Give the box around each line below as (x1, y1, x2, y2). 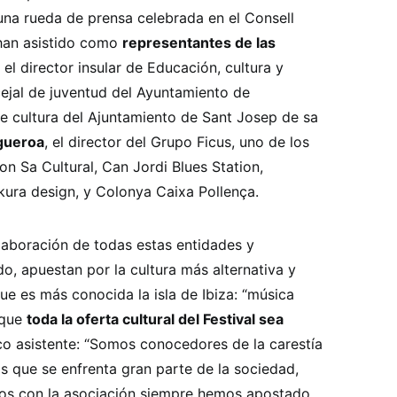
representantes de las (122, 34, 276, 51)
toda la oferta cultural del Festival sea (27, 310, 284, 328)
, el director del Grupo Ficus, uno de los (44, 133, 309, 151)
